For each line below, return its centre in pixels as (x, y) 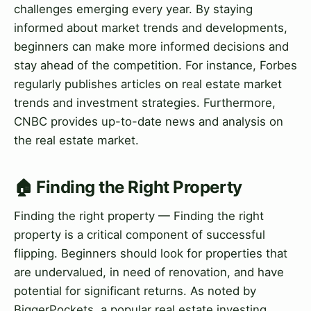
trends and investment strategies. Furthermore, (145, 102)
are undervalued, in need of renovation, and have (149, 272)
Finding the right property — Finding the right (139, 216)
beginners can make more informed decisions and (151, 46)
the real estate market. (76, 140)
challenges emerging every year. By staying (133, 9)
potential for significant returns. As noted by (135, 291)
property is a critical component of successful (140, 235)
